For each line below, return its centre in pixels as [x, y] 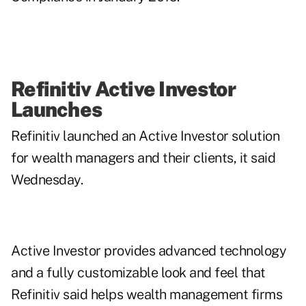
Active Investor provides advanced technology [149, 251]
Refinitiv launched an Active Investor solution [145, 136]
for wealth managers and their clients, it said [143, 158]
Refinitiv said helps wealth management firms [147, 295]
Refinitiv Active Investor [124, 89]
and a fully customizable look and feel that [138, 273]
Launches [56, 110]
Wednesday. [47, 180]
